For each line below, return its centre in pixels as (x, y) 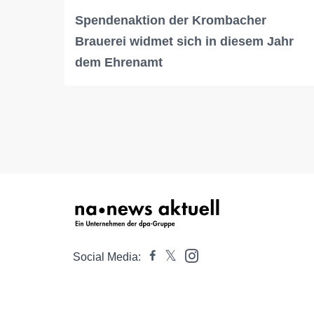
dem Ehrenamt (119, 63)
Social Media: (107, 257)
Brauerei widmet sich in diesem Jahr (184, 42)
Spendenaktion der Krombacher (171, 21)
